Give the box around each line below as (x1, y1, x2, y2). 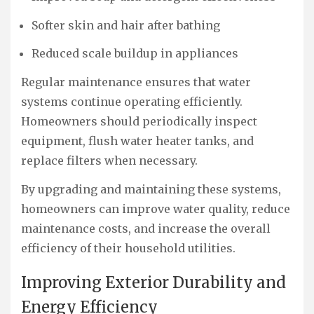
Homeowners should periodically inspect (21, 114, 257, 129)
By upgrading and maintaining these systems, (21, 182, 281, 197)
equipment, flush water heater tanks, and (21, 134, 254, 149)
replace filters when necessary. (21, 153, 198, 168)
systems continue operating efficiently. (21, 95, 243, 109)
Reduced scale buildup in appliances (32, 46, 238, 61)
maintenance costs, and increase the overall (21, 221, 271, 236)
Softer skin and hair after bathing (32, 18, 220, 32)
